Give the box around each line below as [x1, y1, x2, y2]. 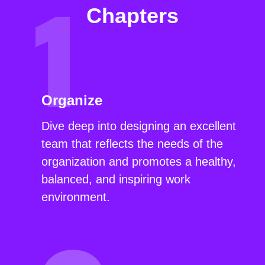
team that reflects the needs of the [41, 137, 223, 151]
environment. [41, 190, 110, 204]
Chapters [86, 3, 179, 28]
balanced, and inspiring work [41, 173, 190, 186]
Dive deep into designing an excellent [41, 119, 236, 133]
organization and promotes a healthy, [41, 155, 236, 169]
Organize [41, 92, 102, 109]
